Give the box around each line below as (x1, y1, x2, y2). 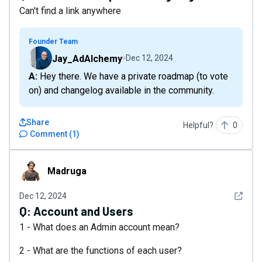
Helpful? (183, 120, 213, 130)
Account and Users (33, 204, 133, 218)
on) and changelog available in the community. (29, 85, 214, 96)
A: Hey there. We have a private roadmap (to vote (29, 71, 37, 82)
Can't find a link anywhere (19, 5, 121, 16)
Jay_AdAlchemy (52, 53, 122, 64)
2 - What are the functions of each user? (19, 245, 182, 256)
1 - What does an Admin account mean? (19, 222, 180, 233)
